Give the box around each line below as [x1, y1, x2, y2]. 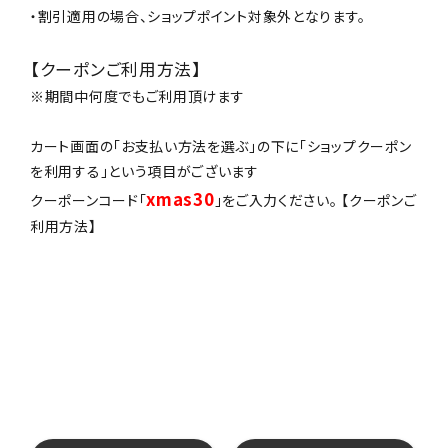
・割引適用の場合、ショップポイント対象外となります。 [30, 5, 366, 26]
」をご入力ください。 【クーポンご [214, 189, 417, 210]
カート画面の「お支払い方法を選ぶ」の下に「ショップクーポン [30, 135, 412, 156]
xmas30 [146, 186, 215, 211]
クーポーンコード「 [30, 189, 147, 210]
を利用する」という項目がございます [30, 160, 259, 181]
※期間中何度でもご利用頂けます [30, 85, 245, 106]
